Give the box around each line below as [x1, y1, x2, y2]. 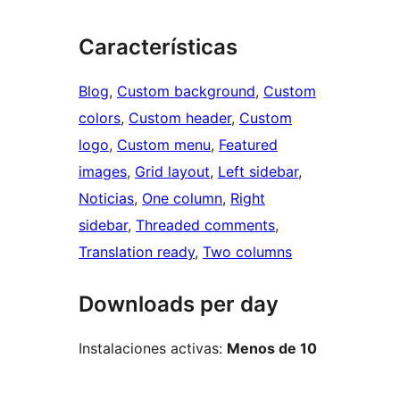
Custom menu [117, 136, 211, 154]
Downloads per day [79, 291, 279, 318]
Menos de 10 [227, 339, 317, 358]
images [79, 162, 127, 181]
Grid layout [135, 162, 210, 181]
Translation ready [79, 243, 195, 262]
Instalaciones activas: [79, 339, 227, 358]
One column [142, 189, 222, 208]
